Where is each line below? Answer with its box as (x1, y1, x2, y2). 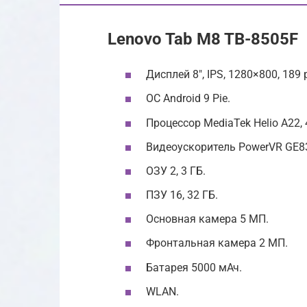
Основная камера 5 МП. (146, 212, 269, 226)
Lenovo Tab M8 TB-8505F (108, 29, 298, 49)
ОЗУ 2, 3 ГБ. (146, 164, 206, 177)
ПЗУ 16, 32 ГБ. (146, 188, 218, 202)
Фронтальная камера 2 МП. (146, 236, 288, 250)
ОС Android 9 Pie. (146, 92, 230, 106)
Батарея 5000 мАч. (146, 260, 242, 274)
